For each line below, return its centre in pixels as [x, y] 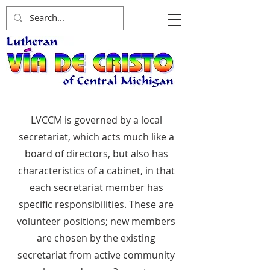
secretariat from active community [96, 255]
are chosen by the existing [96, 238]
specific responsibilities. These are [96, 204]
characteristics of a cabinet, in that [96, 171]
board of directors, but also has [96, 154]
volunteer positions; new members [96, 221]
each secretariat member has [96, 187]
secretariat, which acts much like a [96, 137]
